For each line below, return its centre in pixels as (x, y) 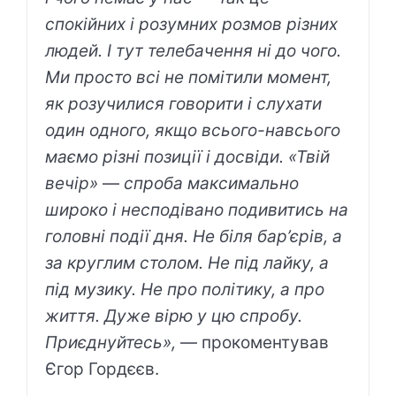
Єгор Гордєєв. (102, 369)
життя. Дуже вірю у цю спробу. (174, 316)
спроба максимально (209, 184)
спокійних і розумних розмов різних (191, 25)
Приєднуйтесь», (110, 343)
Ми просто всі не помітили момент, (188, 78)
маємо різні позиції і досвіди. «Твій (187, 157)
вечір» (74, 184)
